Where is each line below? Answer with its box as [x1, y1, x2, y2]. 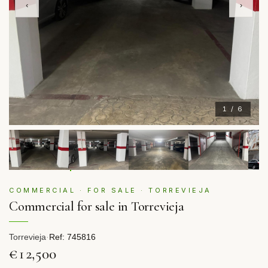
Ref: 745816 [49, 232, 96, 242]
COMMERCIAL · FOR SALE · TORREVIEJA [9, 185, 212, 194]
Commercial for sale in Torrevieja [9, 198, 184, 214]
